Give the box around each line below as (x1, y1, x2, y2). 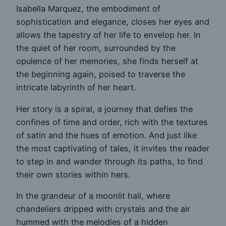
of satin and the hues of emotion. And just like (16, 130, 197, 140)
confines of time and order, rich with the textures (16, 117, 208, 127)
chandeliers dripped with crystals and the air (16, 203, 190, 214)
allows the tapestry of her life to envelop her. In (16, 30, 201, 40)
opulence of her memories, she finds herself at (16, 56, 198, 67)
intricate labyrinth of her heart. (16, 82, 136, 93)
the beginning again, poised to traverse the (16, 69, 185, 80)
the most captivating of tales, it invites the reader (16, 143, 209, 153)
